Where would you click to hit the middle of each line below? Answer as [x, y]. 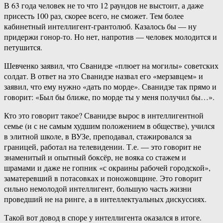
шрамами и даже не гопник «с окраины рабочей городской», [107, 168]
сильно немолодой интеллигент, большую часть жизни [98, 189]
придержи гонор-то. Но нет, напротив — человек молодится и [111, 37]
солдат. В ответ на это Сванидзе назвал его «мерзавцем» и [104, 76]
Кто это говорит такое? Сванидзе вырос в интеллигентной [104, 115]
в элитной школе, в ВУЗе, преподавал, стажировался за [98, 136]
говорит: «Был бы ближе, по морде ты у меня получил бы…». [109, 97]
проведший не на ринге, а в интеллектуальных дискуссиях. [105, 199]
